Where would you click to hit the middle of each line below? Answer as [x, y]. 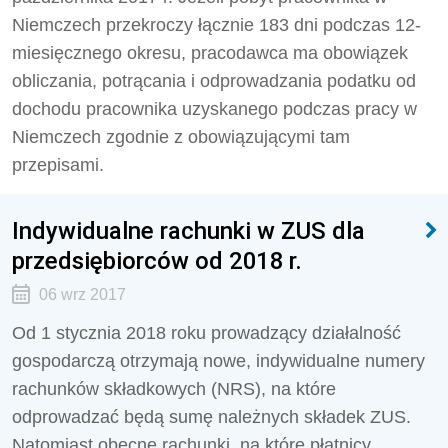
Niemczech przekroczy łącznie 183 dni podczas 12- [216, 25]
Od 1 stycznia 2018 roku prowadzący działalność [206, 333]
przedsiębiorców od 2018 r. [157, 260]
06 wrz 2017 [82, 294]
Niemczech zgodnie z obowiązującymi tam [181, 137]
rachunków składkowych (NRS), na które [174, 389]
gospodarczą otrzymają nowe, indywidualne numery [218, 361]
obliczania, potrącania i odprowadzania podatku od [214, 81]
